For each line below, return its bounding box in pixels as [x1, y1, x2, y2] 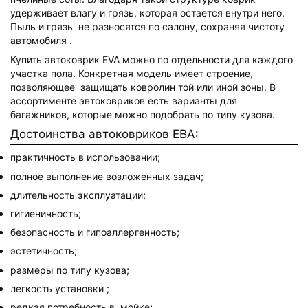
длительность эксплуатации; [10, 188, 146, 201]
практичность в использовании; [10, 151, 160, 164]
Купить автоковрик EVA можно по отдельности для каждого [10, 53, 293, 65]
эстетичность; [10, 245, 77, 257]
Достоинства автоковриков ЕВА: [10, 126, 199, 141]
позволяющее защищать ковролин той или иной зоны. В [10, 80, 276, 93]
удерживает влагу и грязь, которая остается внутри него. [10, 7, 285, 19]
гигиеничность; [10, 207, 81, 219]
